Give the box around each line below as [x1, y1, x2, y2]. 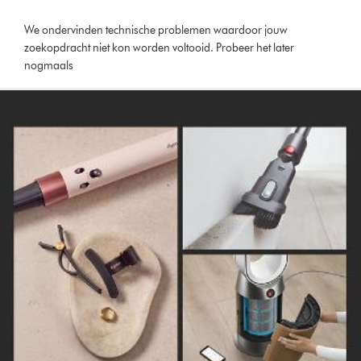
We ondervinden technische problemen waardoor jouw [24, 23, 288, 38]
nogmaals [24, 59, 74, 73]
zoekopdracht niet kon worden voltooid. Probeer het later [24, 41, 295, 56]
